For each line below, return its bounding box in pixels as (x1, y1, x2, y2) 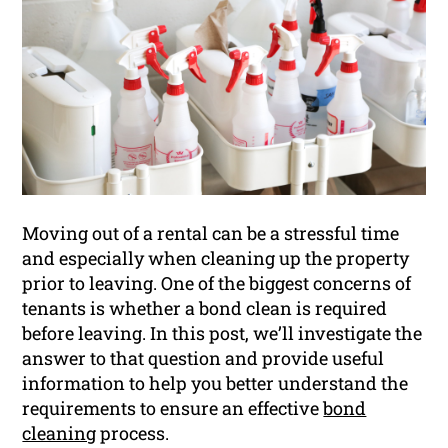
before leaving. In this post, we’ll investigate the (22, 321, 423, 346)
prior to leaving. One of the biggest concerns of (22, 271, 412, 296)
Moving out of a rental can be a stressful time (22, 221, 400, 246)
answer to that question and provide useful (22, 346, 385, 371)
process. (96, 421, 170, 446)
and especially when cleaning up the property (22, 246, 410, 271)
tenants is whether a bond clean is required (22, 296, 388, 321)
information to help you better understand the (22, 371, 409, 396)
